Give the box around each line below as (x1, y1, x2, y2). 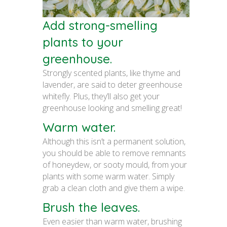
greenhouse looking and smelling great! (43, 102, 182, 114)
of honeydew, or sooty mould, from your (43, 159, 187, 171)
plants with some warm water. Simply (43, 171, 174, 182)
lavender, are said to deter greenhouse (43, 79, 182, 91)
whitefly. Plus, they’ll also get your (43, 91, 160, 102)
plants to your (43, 34, 123, 50)
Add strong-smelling (43, 18, 158, 33)
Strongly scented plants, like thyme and (43, 67, 180, 79)
